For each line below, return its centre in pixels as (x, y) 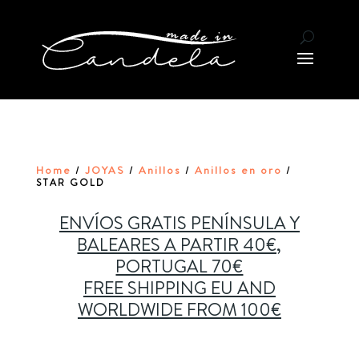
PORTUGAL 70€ (179, 266)
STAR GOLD (70, 183)
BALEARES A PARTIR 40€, (179, 245)
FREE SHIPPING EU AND (179, 288)
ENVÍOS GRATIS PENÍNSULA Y (179, 223)
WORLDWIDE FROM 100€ (179, 310)
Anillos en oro (238, 170)
